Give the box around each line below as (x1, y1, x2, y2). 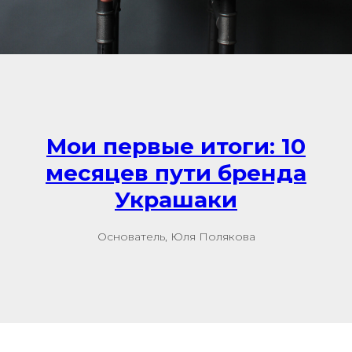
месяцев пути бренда (46, 159, 306, 186)
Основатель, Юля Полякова (97, 229, 255, 244)
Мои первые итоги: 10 (46, 133, 306, 159)
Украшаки (115, 186, 237, 213)
